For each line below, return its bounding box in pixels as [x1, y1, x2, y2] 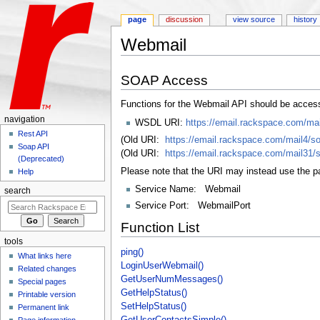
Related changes [18, 264, 77, 274]
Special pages [18, 277, 67, 286]
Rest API [18, 129, 49, 139]
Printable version [18, 290, 76, 299]
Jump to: [120, 55, 160, 66]
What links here [18, 251, 72, 261]
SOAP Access [120, 72, 208, 88]
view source [232, 15, 275, 24]
